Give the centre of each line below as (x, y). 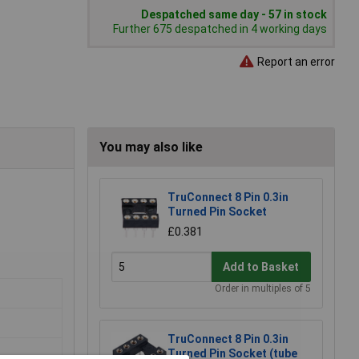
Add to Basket (261, 266)
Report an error (295, 61)
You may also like (151, 147)
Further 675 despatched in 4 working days (220, 29)
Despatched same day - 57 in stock (234, 15)
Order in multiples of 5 (263, 289)
